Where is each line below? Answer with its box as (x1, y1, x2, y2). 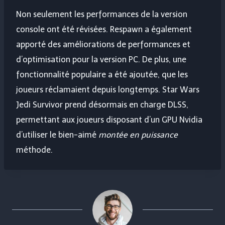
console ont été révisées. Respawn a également (16, 25, 192, 35)
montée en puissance (98, 130, 178, 140)
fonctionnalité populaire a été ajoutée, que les (16, 70, 188, 80)
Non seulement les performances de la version (16, 10, 187, 20)
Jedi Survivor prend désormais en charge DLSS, (16, 100, 188, 110)
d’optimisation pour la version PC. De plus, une (16, 55, 186, 65)
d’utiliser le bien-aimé (16, 130, 98, 140)
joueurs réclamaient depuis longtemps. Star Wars (16, 85, 199, 95)
